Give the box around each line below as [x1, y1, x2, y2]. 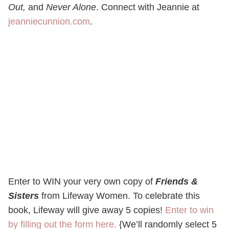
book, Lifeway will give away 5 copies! [8, 205, 165, 216]
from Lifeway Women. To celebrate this [41, 191, 200, 201]
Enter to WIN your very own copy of [8, 176, 155, 187]
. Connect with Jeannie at [96, 2, 199, 13]
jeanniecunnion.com [8, 16, 90, 27]
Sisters [8, 191, 41, 201]
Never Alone [46, 2, 96, 13]
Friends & [155, 176, 198, 187]
